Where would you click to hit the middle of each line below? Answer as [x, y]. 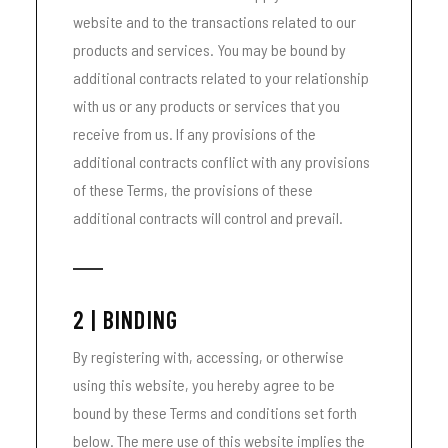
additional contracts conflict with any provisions [221, 161]
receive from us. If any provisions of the [194, 133]
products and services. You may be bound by [209, 49]
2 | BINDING [126, 319]
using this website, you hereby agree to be [204, 384]
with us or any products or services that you [206, 105]
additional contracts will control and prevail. [208, 217]
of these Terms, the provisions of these [193, 189]
